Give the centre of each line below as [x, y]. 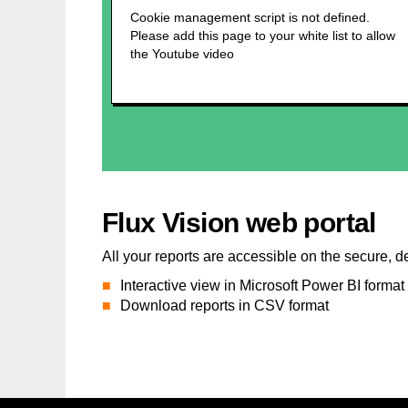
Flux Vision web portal [239, 222]
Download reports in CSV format [224, 305]
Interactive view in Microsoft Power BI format [262, 285]
